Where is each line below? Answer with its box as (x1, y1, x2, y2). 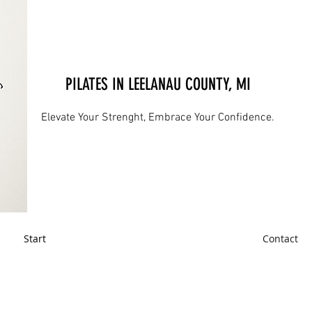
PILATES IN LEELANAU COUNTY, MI (65, 75, 251, 94)
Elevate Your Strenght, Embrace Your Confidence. (41, 111, 275, 125)
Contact (263, 232, 298, 245)
